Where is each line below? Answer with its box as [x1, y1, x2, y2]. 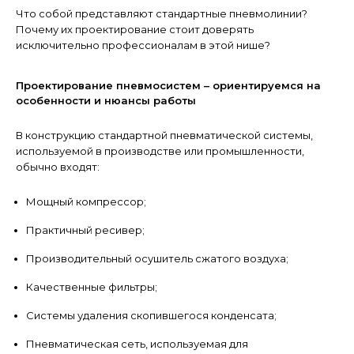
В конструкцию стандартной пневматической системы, [16, 128, 313, 141]
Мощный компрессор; [26, 194, 146, 208]
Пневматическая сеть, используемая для [26, 337, 248, 350]
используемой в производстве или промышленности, [16, 144, 304, 157]
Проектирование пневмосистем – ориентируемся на [16, 78, 321, 92]
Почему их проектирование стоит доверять [16, 22, 254, 36]
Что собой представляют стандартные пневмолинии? [16, 6, 307, 20]
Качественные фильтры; [26, 280, 157, 293]
